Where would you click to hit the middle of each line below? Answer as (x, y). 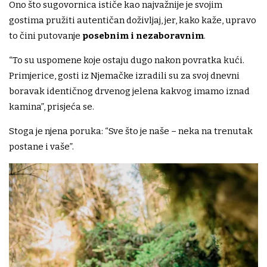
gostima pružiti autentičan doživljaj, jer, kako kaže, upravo (133, 20)
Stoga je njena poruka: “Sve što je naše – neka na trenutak (131, 131)
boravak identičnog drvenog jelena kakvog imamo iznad (129, 91)
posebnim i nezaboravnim (143, 36)
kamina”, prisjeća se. (52, 107)
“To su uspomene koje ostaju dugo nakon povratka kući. (127, 60)
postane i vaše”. (41, 147)
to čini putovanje (46, 36)
